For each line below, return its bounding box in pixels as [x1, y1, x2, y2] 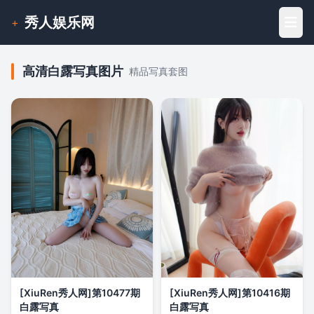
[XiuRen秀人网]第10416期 [170, 287, 290, 299]
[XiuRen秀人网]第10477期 [20, 287, 140, 299]
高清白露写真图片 [22, 64, 123, 78]
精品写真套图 [129, 65, 188, 77]
